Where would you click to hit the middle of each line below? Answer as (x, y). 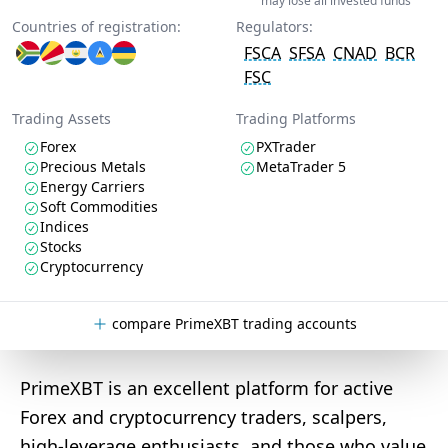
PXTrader (286, 146)
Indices (64, 226)
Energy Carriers (92, 186)
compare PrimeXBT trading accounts (234, 323)
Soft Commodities (99, 206)
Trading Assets (61, 118)
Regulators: (274, 26)
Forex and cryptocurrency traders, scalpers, (203, 417)
